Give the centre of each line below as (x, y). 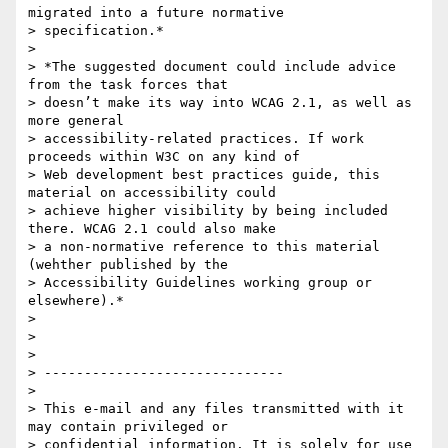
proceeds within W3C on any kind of (164, 157)
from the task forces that (128, 85)
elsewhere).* (76, 301)
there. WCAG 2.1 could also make (152, 229)
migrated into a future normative (156, 13)
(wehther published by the (128, 265)
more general (76, 121)
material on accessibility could (152, 193)
